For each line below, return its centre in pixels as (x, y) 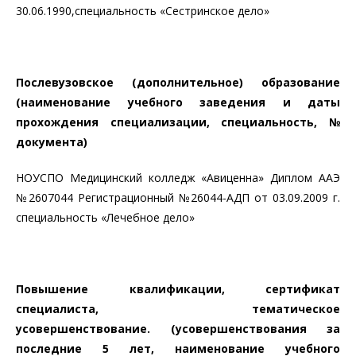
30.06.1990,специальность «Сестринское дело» (143, 11)
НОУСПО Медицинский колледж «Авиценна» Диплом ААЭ (178, 178)
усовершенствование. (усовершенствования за (178, 329)
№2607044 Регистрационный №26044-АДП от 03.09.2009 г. (178, 197)
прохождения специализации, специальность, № (178, 122)
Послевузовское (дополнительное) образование (178, 82)
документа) (52, 142)
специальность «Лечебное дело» (105, 217)
